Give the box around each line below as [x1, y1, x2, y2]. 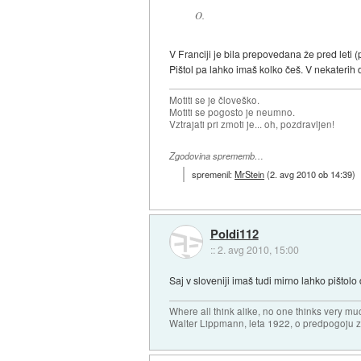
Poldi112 [210, 224, 259, 243]
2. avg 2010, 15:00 [217, 242, 299, 256]
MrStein [234, 168, 265, 181]
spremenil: [192, 168, 235, 181]
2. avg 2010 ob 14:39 [270, 168, 353, 181]
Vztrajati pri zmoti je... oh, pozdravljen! [169, 117, 335, 131]
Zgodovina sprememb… [169, 149, 264, 162]
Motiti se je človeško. [169, 93, 260, 106]
